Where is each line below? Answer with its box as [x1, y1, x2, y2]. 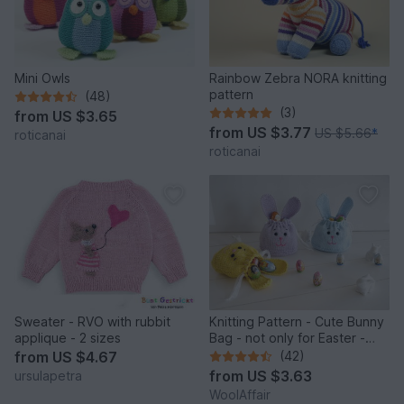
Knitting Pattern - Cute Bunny [209, 314, 384, 330]
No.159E [209, 346, 259, 363]
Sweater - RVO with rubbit [14, 314, 170, 330]
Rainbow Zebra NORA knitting [209, 70, 387, 87]
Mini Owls [14, 70, 70, 87]
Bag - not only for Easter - [209, 330, 365, 346]
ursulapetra [14, 368, 82, 384]
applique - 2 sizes [14, 330, 121, 346]
